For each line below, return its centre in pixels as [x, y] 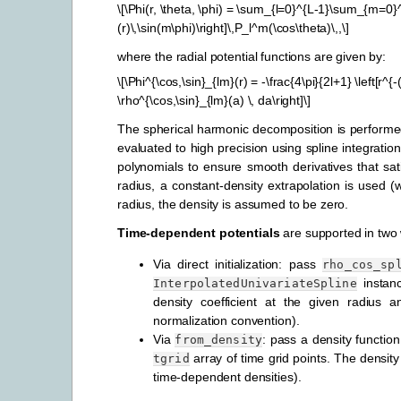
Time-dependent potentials [199, 233]
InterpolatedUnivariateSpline [255, 284]
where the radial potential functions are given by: [252, 56]
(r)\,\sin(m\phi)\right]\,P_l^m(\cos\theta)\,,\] [233, 27]
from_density [219, 340]
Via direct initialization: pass [238, 264]
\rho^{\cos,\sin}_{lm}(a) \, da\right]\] [214, 100]
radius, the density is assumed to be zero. [233, 204]
